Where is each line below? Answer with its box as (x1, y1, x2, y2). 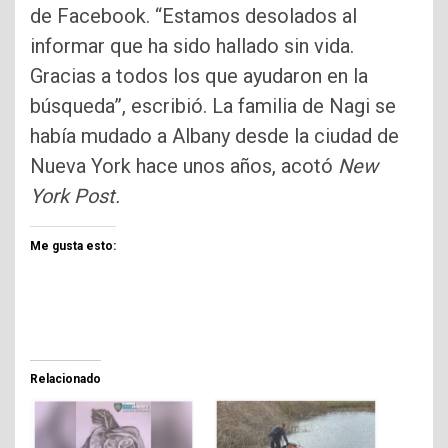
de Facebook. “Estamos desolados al (30, 4, 357, 29)
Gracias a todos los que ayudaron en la (30, 64, 368, 89)
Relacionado (30, 372, 101, 387)
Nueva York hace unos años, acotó (30, 154, 338, 179)
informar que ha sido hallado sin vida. (30, 34, 354, 59)
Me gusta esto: (30, 239, 116, 254)
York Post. (30, 184, 120, 209)
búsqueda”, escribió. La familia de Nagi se (30, 94, 396, 119)
